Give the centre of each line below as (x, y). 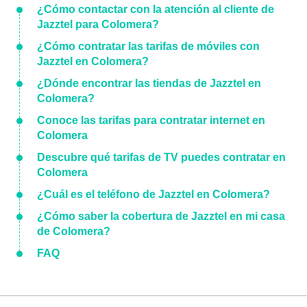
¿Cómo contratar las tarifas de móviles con (148, 46)
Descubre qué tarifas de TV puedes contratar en (161, 157)
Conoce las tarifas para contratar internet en (151, 120)
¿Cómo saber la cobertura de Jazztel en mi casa (161, 216)
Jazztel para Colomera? (98, 24)
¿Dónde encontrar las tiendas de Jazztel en (149, 83)
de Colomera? (74, 231)
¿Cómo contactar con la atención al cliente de (156, 9)
